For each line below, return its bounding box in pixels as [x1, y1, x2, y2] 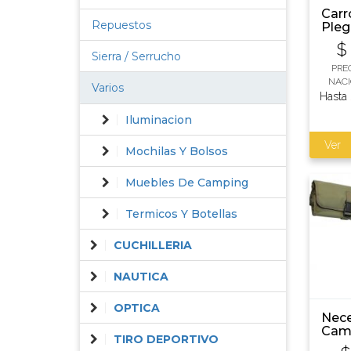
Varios [92, 81, 124, 95]
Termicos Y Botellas [125, 207, 237, 221]
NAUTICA [114, 270, 168, 284]
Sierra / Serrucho [92, 49, 181, 63]
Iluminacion [125, 113, 192, 127]
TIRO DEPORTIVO [114, 332, 219, 346]
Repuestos [92, 18, 151, 32]
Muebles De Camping [125, 175, 248, 190]
